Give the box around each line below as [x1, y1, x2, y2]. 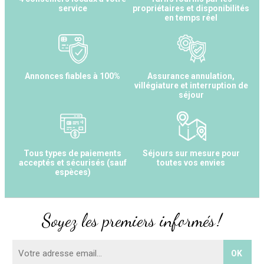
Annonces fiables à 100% [25, 71, 121, 81]
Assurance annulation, [147, 71, 235, 81]
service [58, 3, 87, 13]
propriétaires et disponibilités [133, 3, 250, 13]
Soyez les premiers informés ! [42, 209, 222, 231]
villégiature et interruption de [134, 80, 248, 90]
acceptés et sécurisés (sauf [19, 157, 127, 167]
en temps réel [164, 12, 218, 22]
